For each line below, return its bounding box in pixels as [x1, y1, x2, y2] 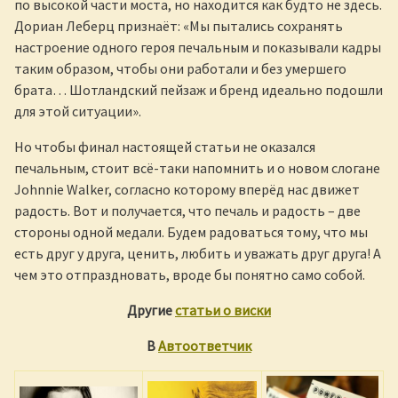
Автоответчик [158, 336, 251, 354]
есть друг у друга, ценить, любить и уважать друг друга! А [14, 243, 381, 262]
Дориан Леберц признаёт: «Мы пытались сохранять [14, 16, 343, 35]
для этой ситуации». [14, 101, 141, 120]
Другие [127, 300, 175, 319]
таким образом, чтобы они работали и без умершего [14, 59, 346, 77]
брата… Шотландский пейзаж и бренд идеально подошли [14, 80, 383, 99]
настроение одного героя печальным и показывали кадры [14, 37, 381, 56]
